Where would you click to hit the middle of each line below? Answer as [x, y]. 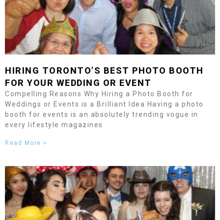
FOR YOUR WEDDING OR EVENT [78, 83]
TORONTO [67, 70]
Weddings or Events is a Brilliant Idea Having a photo [104, 104]
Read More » [26, 143]
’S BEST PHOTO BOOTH [148, 70]
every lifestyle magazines [54, 125]
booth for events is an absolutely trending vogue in [102, 114]
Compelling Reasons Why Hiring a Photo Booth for [99, 94]
